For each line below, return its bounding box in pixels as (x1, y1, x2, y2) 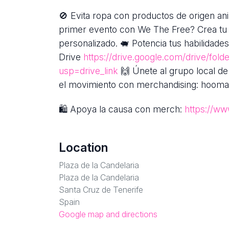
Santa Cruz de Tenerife (59, 185, 143, 195)
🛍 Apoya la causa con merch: (59, 104, 185, 115)
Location (59, 140, 108, 155)
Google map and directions (59, 209, 157, 220)
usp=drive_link (59, 65, 118, 77)
